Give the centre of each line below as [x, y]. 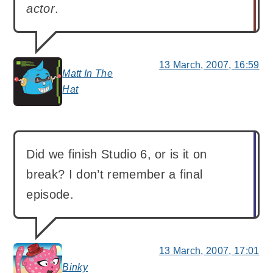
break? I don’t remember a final [115, 174]
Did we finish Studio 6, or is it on [117, 154]
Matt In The [87, 73]
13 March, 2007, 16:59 [209, 65]
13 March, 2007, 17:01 [209, 250]
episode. [50, 194]
